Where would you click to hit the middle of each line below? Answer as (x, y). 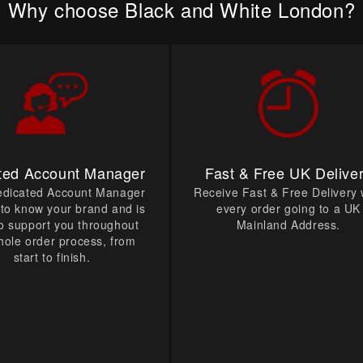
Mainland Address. (288, 225)
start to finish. (52, 257)
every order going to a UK (288, 209)
